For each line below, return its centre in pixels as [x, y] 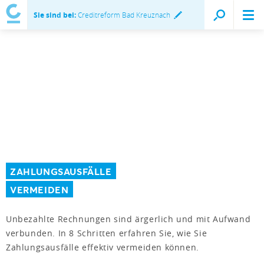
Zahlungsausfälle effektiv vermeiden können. [103, 247]
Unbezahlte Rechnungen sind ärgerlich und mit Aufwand [128, 219]
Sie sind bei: [55, 15]
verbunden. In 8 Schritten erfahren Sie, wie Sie [107, 233]
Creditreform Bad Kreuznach [123, 15]
